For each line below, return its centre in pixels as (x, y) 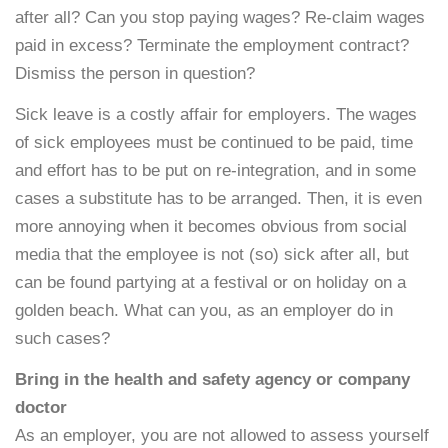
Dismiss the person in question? (135, 73)
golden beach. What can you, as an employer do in (204, 311)
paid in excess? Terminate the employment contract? (212, 45)
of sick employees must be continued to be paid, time (214, 143)
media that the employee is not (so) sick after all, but (212, 255)
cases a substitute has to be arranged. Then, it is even (218, 199)
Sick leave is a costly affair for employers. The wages (216, 115)
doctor (41, 408)
